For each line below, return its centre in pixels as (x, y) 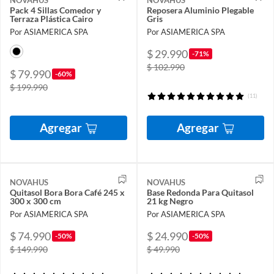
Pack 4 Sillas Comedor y (55, 10)
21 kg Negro (170, 201)
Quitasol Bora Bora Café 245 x (67, 193)
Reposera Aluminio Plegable (200, 10)
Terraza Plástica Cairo (51, 18)
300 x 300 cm (35, 201)
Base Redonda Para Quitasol (200, 193)
